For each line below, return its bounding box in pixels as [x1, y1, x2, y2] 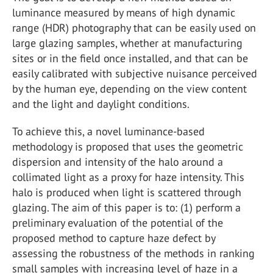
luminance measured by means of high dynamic [12, 5, 235, 19]
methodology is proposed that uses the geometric [12, 140, 243, 154]
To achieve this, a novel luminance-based [12, 124, 205, 138]
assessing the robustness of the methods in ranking [12, 246, 255, 260]
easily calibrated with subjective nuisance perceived [12, 66, 257, 80]
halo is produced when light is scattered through [12, 185, 241, 199]
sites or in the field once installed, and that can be [12, 51, 248, 65]
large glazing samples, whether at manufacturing [12, 36, 243, 50]
